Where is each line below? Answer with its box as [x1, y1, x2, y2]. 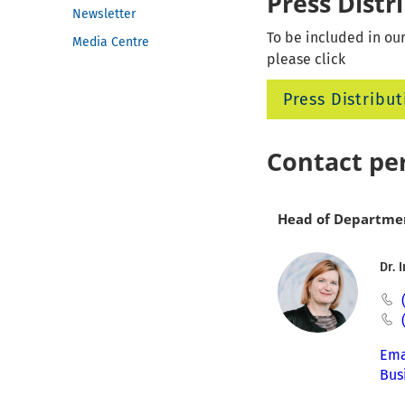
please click [267, 51, 346, 69]
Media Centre [72, 34, 149, 50]
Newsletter [72, 6, 136, 22]
